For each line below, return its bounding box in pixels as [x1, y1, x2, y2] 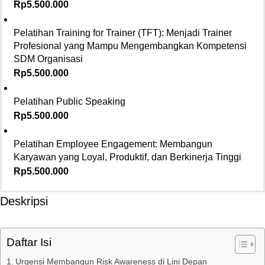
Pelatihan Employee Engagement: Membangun [14, 138, 212, 149]
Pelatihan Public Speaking [14, 96, 125, 106]
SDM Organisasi [14, 53, 83, 64]
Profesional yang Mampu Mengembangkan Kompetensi [14, 40, 247, 51]
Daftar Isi [7, 236, 51, 248]
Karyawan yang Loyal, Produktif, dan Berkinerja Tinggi [14, 151, 241, 162]
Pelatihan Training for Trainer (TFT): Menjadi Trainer [14, 27, 232, 38]
